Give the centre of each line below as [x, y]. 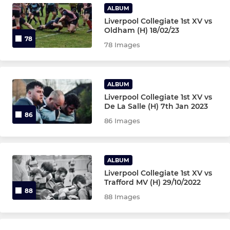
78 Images [122, 45]
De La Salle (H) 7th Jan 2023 [156, 106]
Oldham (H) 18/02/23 [142, 30]
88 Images [122, 197]
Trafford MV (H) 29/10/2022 [153, 182]
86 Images [122, 121]
